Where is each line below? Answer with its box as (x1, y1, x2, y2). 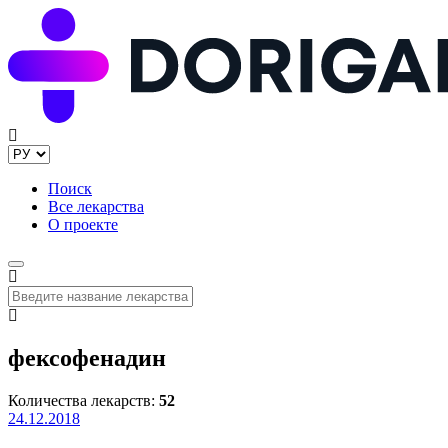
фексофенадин (8, 345, 166, 372)
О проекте (48, 216, 118, 234)
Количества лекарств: (8, 392, 159, 410)
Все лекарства (48, 198, 144, 216)
